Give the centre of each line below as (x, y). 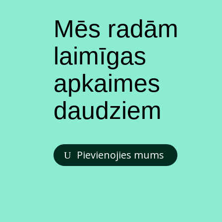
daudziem (107, 110)
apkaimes (107, 83)
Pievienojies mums (120, 155)
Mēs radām (116, 28)
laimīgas (100, 56)
